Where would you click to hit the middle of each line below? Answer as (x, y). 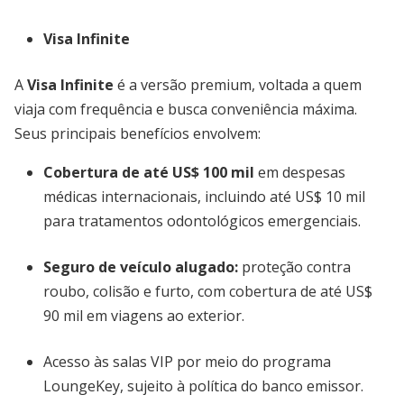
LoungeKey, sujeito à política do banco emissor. (203, 386)
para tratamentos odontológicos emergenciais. (202, 221)
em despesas (300, 172)
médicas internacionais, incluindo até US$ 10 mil (204, 197)
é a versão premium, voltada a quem (238, 85)
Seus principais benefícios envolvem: (138, 133)
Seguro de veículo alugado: (141, 267)
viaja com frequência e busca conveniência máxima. (186, 109)
